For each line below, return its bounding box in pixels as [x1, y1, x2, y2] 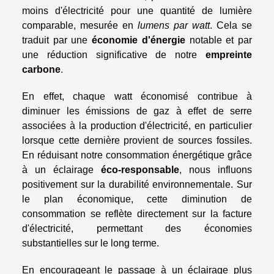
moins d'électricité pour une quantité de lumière [22, 6, 252, 17]
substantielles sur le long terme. [22, 238, 159, 249]
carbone [22, 64, 61, 75]
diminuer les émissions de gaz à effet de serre [22, 106, 252, 117]
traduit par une [22, 35, 92, 46]
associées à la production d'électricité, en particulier [22, 120, 252, 131]
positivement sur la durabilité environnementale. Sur [22, 179, 252, 190]
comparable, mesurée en [22, 20, 138, 31]
